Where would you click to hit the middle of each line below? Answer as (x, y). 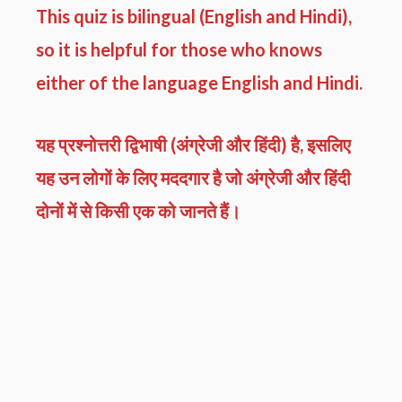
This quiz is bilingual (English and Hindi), (194, 16)
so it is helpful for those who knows (179, 49)
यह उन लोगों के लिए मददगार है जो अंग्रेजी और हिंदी (193, 177)
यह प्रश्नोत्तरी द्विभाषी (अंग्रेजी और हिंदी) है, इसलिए (193, 144)
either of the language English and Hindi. (199, 82)
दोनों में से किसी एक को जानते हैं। (138, 210)
